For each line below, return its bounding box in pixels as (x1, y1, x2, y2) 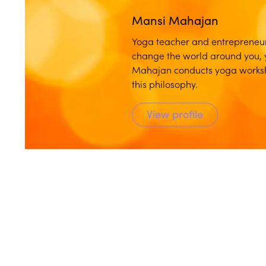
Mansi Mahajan (132, 11, 218, 28)
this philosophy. (132, 77, 198, 90)
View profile (147, 106, 203, 121)
